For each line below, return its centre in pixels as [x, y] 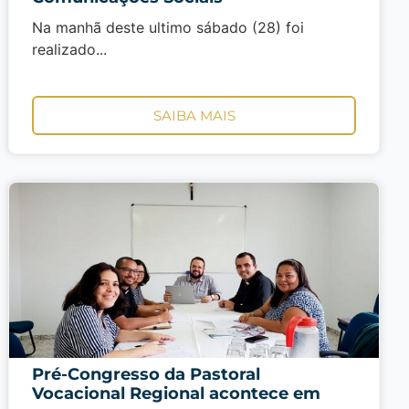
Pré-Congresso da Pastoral [147, 374]
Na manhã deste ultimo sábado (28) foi [168, 27]
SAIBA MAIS [194, 115]
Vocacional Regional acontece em [177, 393]
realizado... [70, 49]
